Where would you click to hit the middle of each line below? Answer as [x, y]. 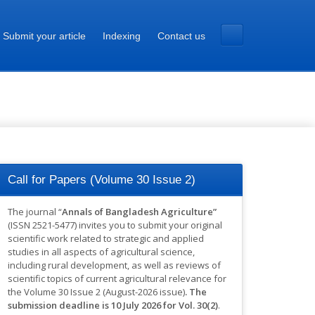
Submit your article [44, 36]
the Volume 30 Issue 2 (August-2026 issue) [96, 291]
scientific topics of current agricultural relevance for [117, 278]
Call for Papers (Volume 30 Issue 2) [101, 180]
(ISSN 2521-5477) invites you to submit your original [115, 225]
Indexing [122, 36]
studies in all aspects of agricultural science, [101, 251]
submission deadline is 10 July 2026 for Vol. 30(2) [112, 305]
